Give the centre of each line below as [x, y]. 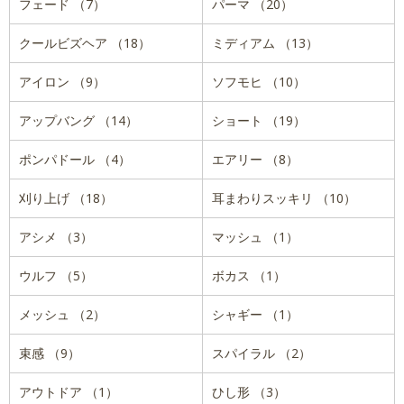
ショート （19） [258, 120]
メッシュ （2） [62, 314]
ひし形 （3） [248, 391]
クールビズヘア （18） [85, 42]
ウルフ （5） [56, 275]
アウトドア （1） [69, 391]
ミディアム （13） [265, 42]
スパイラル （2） [261, 353]
